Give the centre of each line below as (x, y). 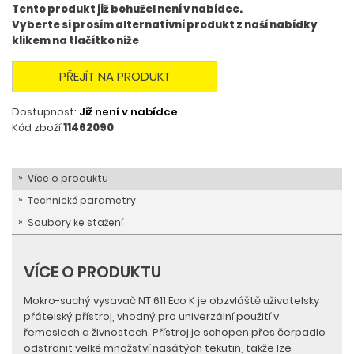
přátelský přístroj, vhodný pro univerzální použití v (151, 316)
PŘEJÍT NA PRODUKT (115, 76)
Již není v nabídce (128, 112)
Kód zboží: (38, 128)
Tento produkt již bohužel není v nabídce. (127, 9)
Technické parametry (82, 200)
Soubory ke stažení (75, 222)
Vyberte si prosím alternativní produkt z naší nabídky (165, 25)
